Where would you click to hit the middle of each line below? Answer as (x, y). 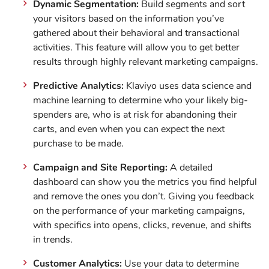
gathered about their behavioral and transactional (136, 33)
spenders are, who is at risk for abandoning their (135, 115)
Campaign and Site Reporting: (101, 168)
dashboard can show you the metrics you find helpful (145, 182)
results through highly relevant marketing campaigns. (146, 62)
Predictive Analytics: (80, 86)
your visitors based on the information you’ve (128, 19)
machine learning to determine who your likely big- (141, 100)
